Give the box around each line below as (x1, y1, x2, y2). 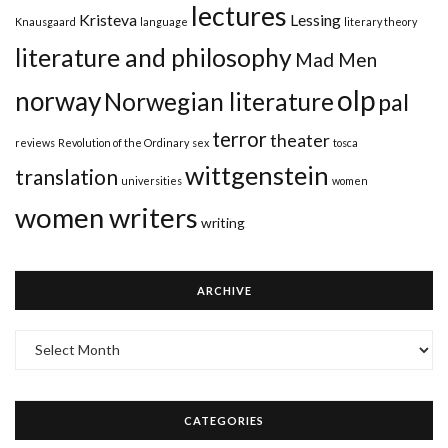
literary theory (344, 14, 417, 28)
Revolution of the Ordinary (58, 135, 189, 149)
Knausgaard (15, 14, 76, 28)
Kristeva (79, 9, 137, 29)
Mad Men (295, 47, 377, 71)
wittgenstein (185, 159, 329, 190)
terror (212, 126, 267, 151)
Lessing (290, 9, 341, 29)
